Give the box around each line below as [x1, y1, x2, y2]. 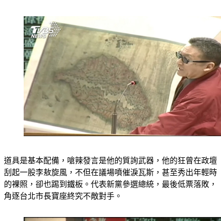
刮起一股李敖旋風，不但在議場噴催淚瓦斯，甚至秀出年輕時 [4, 168, 217, 177]
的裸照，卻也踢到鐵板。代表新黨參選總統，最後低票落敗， [4, 180, 217, 188]
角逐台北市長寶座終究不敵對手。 [4, 191, 122, 200]
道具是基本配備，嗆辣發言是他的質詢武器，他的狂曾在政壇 [4, 156, 217, 165]
